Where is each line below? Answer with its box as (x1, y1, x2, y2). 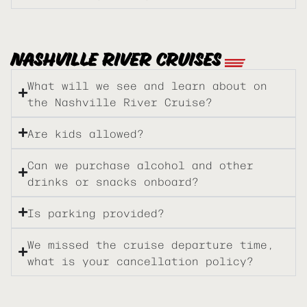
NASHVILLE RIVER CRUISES (11, 46, 221, 75)
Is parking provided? (27, 204, 164, 221)
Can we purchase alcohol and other (27, 156, 254, 173)
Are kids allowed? (27, 124, 144, 141)
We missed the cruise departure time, (27, 235, 274, 252)
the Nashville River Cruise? (27, 93, 212, 110)
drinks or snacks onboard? (27, 172, 199, 189)
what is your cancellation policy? (27, 251, 254, 269)
